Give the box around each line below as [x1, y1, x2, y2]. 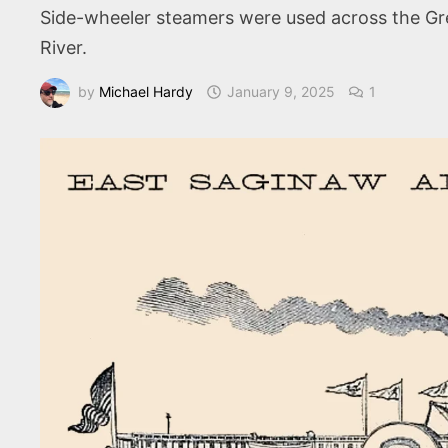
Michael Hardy [99, 82, 194, 100]
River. [40, 37, 88, 58]
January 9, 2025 [227, 82, 336, 100]
